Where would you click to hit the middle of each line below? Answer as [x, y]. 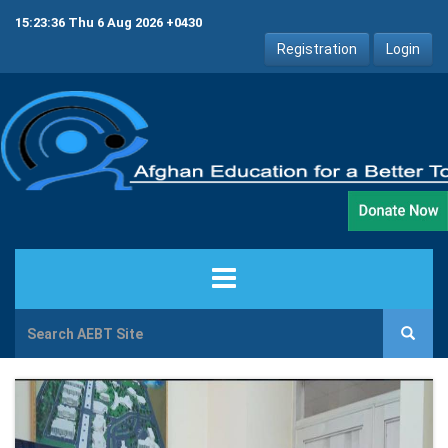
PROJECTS [49, 434]
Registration [317, 49]
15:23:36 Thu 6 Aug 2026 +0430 [108, 22]
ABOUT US [49, 384]
